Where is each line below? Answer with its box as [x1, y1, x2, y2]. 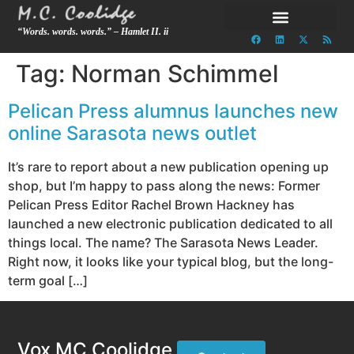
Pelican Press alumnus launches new [8, 100, 338, 122]
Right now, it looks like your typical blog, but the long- [8, 254, 333, 269]
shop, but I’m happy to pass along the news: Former [8, 178, 320, 194]
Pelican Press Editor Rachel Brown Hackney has [8, 197, 295, 213]
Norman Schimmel [71, 59, 278, 88]
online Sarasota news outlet [8, 122, 257, 145]
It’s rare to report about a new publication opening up [8, 159, 329, 175]
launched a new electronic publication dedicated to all [8, 216, 333, 232]
